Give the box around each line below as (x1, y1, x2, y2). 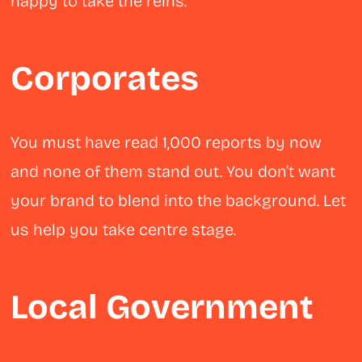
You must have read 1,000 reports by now (11, 133, 322, 153)
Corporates (11, 58, 200, 99)
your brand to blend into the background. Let (11, 191, 347, 211)
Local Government (11, 287, 314, 328)
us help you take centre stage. (11, 220, 237, 240)
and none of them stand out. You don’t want (11, 162, 336, 182)
